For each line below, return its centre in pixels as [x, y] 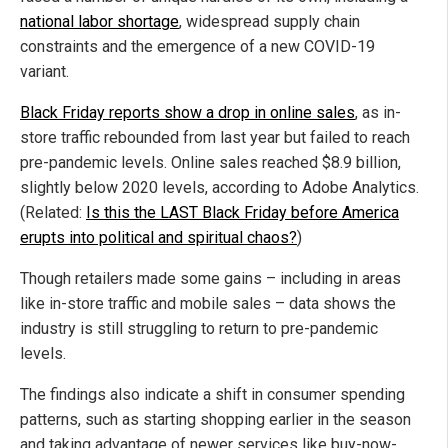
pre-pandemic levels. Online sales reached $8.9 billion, [210, 162]
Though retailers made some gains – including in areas [210, 278]
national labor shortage [99, 21]
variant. [44, 71]
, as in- [378, 112]
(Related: [53, 212]
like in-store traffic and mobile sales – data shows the [208, 303]
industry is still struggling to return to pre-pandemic [199, 328]
